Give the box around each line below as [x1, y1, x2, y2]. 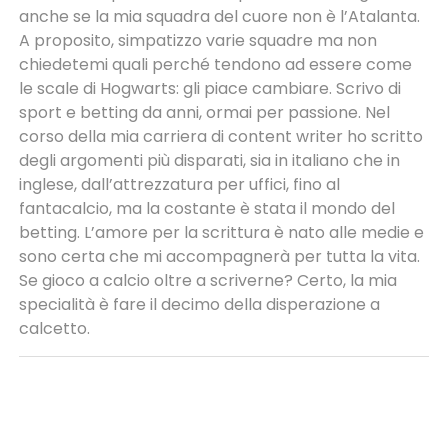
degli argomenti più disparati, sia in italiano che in [18, 148, 400, 172]
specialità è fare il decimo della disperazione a [18, 292, 380, 316]
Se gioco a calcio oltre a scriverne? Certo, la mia [18, 268, 397, 292]
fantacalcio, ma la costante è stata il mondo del [18, 196, 395, 220]
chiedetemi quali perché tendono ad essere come [18, 52, 412, 76]
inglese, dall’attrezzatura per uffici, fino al [18, 172, 340, 196]
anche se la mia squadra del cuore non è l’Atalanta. [18, 4, 420, 28]
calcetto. [18, 316, 90, 340]
